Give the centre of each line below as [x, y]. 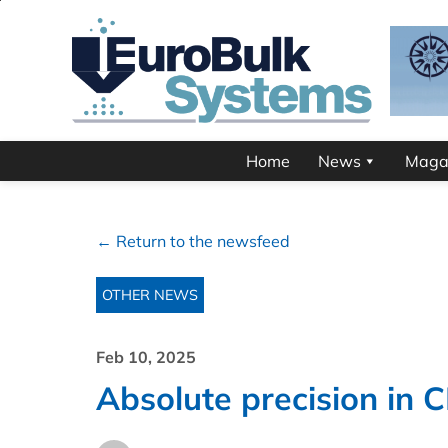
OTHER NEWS [150, 295]
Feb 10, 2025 [146, 357]
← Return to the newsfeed [193, 241]
